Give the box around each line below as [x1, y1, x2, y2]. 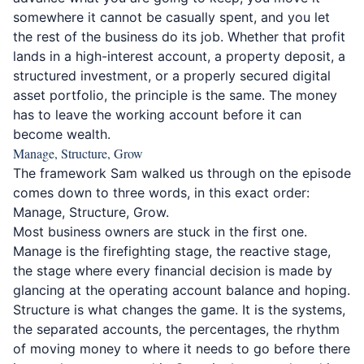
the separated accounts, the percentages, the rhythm [13, 321, 340, 337]
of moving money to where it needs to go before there [13, 340, 350, 357]
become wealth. [13, 126, 110, 142]
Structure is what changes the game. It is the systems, [13, 301, 345, 318]
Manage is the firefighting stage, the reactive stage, [13, 243, 331, 259]
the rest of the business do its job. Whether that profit [13, 28, 345, 45]
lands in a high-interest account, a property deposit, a [13, 48, 345, 64]
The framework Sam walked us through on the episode [13, 165, 351, 181]
